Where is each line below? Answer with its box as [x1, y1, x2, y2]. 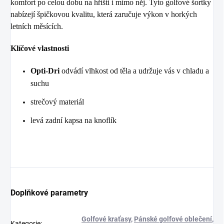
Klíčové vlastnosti [10, 44, 69, 53]
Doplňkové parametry [10, 188, 88, 198]
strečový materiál [30, 97, 84, 106]
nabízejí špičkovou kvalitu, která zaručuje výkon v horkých [10, 10, 197, 19]
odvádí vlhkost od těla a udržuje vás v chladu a [61, 66, 209, 75]
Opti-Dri [30, 66, 61, 75]
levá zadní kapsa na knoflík [30, 116, 116, 125]
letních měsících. [10, 22, 63, 31]
